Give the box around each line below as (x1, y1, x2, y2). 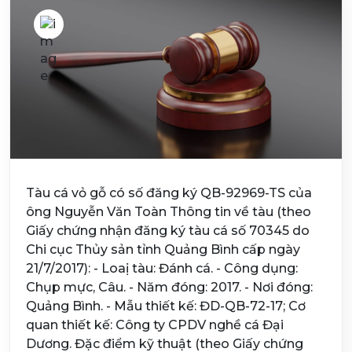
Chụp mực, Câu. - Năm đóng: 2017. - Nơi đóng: (26, 280, 313, 295)
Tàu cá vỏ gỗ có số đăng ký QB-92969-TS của (26, 185, 312, 200)
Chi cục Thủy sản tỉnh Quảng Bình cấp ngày (26, 242, 300, 257)
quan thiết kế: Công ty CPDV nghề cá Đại (26, 317, 284, 332)
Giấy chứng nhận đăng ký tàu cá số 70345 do (26, 223, 310, 238)
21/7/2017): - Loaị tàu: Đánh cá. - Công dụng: (26, 261, 298, 276)
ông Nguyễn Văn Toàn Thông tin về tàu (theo (26, 204, 311, 219)
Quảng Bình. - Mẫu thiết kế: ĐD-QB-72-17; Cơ (26, 299, 306, 313)
